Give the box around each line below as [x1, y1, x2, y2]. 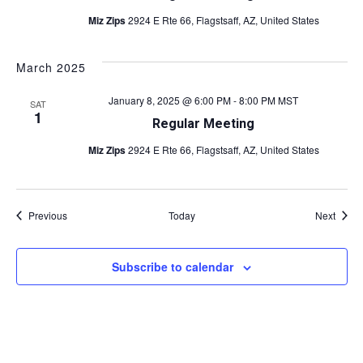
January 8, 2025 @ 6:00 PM [109, 93, 231, 107]
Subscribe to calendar [112, 258, 233, 275]
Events [66, 207, 96, 221]
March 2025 [15, 59, 86, 75]
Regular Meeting [152, 116, 254, 131]
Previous [28, 208, 67, 222]
